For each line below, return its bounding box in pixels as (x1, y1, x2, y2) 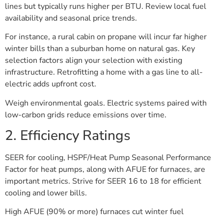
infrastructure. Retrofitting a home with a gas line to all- (5, 67, 203, 78)
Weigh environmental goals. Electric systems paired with (5, 97, 207, 109)
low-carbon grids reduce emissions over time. (5, 109, 166, 120)
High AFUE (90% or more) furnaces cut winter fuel (5, 206, 184, 218)
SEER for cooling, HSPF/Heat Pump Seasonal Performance (5, 152, 211, 163)
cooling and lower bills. (5, 187, 87, 198)
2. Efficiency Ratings (5, 126, 131, 145)
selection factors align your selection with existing (5, 55, 182, 66)
